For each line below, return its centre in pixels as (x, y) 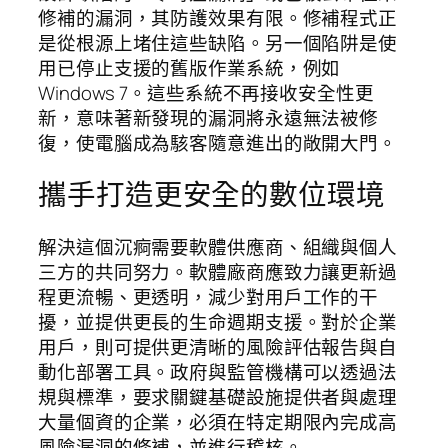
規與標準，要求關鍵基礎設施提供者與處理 (218, 396)
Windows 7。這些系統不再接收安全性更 (206, 92)
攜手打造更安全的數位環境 (211, 195)
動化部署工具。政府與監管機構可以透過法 (218, 371)
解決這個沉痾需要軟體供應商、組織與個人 (218, 246)
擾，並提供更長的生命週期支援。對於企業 (218, 321)
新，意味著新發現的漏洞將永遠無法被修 (208, 117)
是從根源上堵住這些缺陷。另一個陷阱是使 (218, 42)
